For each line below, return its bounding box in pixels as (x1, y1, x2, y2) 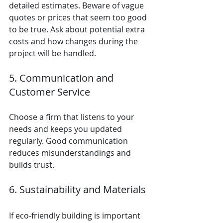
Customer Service (9, 85, 90, 99)
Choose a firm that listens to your (9, 111, 136, 122)
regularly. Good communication (9, 135, 130, 146)
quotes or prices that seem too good (9, 11, 149, 23)
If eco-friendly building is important (9, 210, 142, 221)
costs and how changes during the (9, 35, 140, 47)
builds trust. (9, 159, 54, 170)
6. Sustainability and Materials (9, 182, 146, 196)
